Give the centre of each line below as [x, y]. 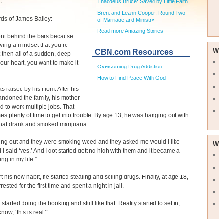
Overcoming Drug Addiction [130, 67]
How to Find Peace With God [131, 78]
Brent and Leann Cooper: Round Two [141, 12]
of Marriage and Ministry [126, 19]
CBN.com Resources [134, 52]
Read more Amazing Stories [130, 31]
